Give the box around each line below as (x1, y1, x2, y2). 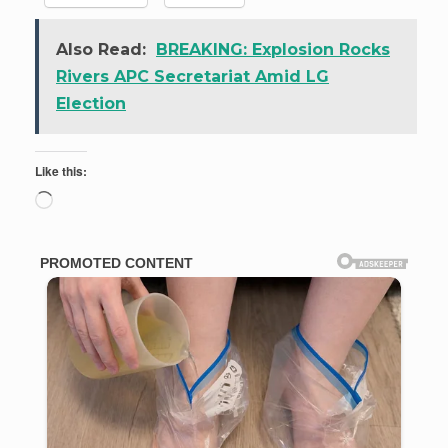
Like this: (35, 161, 87, 180)
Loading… (52, 191, 140, 212)
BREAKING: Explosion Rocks (156, 39, 390, 59)
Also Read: (56, 39, 146, 59)
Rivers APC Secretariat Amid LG (56, 66, 329, 86)
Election (56, 93, 126, 113)
